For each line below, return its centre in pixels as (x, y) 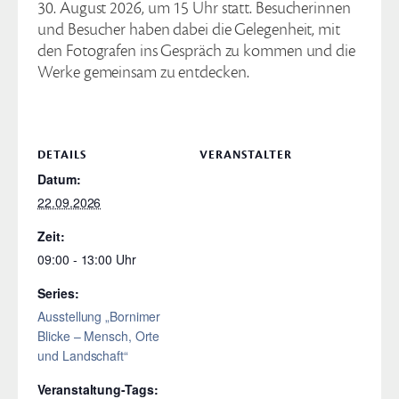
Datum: (59, 179)
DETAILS (62, 155)
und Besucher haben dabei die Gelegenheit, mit (189, 29)
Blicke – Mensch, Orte (99, 335)
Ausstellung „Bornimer (99, 316)
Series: (58, 293)
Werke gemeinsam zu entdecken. (143, 72)
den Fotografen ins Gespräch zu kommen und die (196, 50)
